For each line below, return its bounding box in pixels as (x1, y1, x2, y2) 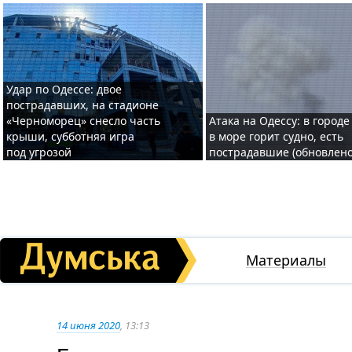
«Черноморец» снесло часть (6, 113, 160, 128)
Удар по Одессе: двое (6, 82, 122, 97)
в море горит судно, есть (209, 129, 343, 144)
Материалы (246, 251, 326, 269)
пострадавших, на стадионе (6, 97, 159, 112)
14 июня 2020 (57, 318, 120, 332)
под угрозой (6, 145, 71, 159)
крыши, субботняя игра (6, 129, 134, 144)
